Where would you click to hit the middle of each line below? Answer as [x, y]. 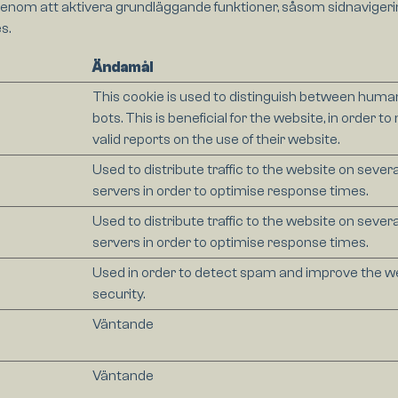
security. [118, 295]
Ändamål [122, 68]
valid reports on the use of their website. [215, 140]
